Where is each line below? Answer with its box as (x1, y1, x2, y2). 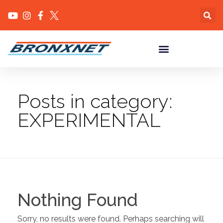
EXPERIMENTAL (17, 109, 161, 131)
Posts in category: (17, 90, 173, 112)
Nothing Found (17, 190, 138, 210)
